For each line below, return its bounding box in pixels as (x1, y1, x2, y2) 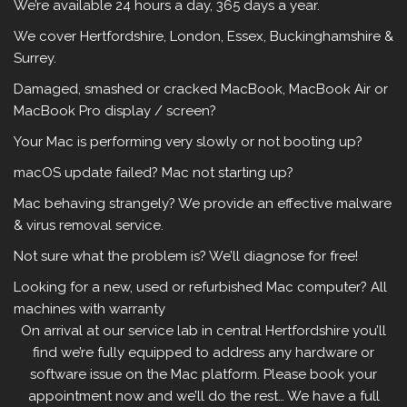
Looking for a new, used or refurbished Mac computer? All (14, 279, 387, 296)
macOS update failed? (14, 164, 158, 182)
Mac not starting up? (158, 164, 293, 182)
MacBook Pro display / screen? (14, 103, 216, 120)
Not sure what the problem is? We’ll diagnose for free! (14, 248, 358, 265)
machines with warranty (14, 301, 165, 318)
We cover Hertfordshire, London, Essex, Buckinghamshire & (14, 28, 393, 45)
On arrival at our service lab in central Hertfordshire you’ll (21, 323, 386, 340)
